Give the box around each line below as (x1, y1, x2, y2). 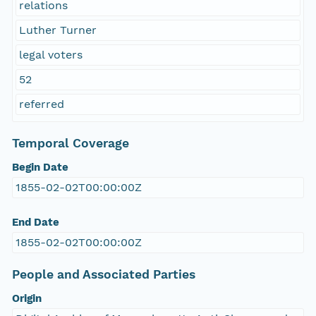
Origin (11, 292, 42, 305)
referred (18, 97, 64, 111)
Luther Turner (18, 23, 97, 37)
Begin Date (11, 161, 68, 174)
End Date (11, 216, 59, 229)
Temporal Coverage (11, 136, 129, 151)
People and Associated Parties (11, 267, 195, 282)
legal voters (18, 48, 83, 62)
